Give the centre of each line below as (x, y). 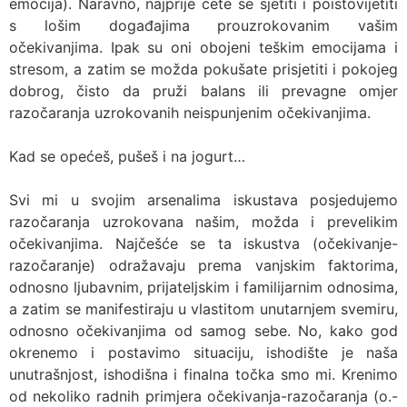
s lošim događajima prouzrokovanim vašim (203, 25)
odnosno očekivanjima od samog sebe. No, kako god (203, 331)
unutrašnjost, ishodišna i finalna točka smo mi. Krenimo (203, 374)
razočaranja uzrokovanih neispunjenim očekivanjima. (190, 113)
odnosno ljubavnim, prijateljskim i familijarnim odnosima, (203, 287)
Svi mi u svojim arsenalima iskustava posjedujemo (203, 200)
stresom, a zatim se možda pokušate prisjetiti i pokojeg (203, 69)
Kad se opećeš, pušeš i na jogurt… (127, 156)
